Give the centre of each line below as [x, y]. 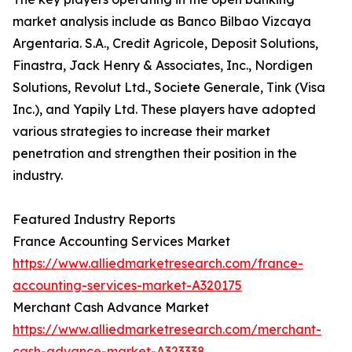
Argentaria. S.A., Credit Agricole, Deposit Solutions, [165, 44]
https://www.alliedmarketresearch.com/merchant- [167, 330]
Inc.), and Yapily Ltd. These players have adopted [164, 110]
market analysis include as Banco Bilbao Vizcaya [162, 22]
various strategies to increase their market [141, 132]
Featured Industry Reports [94, 220]
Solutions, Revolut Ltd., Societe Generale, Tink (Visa [169, 88]
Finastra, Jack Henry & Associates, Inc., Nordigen [163, 66]
